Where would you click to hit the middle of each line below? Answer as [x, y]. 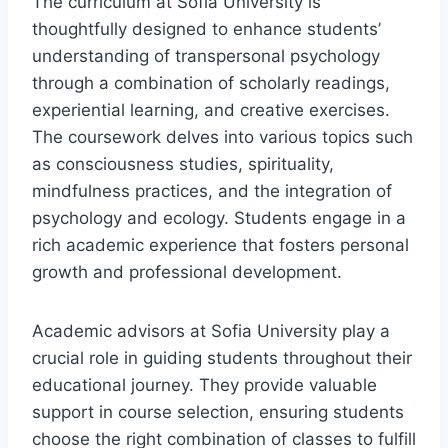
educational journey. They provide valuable [204, 384]
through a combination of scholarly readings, [211, 82]
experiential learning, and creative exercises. [211, 109]
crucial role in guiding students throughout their [222, 357]
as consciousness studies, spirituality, [183, 163]
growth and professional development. [187, 271]
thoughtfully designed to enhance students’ [206, 28]
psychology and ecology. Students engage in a [219, 217]
